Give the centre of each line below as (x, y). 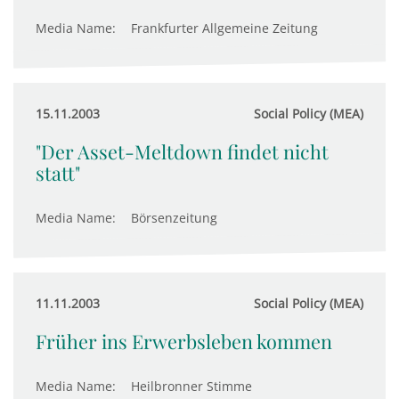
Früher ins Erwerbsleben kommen (184, 341)
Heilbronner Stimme (191, 386)
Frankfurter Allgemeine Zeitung (224, 28)
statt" (58, 173)
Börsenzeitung (174, 218)
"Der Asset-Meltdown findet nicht (182, 151)
